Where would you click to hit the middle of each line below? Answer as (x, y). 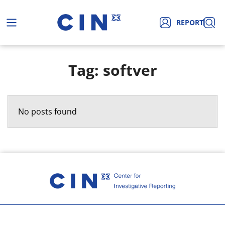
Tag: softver (113, 70)
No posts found (47, 111)
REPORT (190, 23)
